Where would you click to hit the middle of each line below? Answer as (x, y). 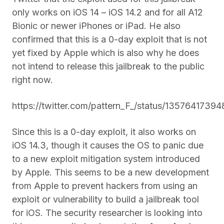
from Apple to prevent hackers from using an (105, 186)
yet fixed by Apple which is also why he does (105, 53)
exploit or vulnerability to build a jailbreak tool (105, 199)
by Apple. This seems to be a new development (110, 172)
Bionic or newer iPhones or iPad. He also (96, 26)
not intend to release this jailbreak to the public (108, 66)
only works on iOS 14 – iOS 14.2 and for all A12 (107, 12)
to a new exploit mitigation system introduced (106, 159)
